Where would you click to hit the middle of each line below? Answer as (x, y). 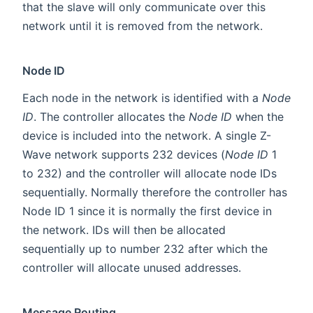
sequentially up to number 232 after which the (145, 248)
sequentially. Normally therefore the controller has (155, 192)
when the (258, 116)
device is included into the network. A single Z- (147, 135)
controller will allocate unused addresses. (132, 267)
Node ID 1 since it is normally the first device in (147, 211)
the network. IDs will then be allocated (124, 230)
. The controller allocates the (111, 116)
